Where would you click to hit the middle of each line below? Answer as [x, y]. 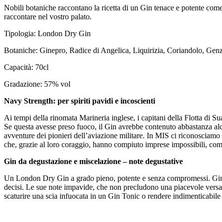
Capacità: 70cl [26, 67]
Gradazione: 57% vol [37, 84]
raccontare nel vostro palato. [48, 17]
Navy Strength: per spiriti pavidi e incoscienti [80, 101]
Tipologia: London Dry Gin [47, 34]
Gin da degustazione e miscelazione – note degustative [93, 162]
